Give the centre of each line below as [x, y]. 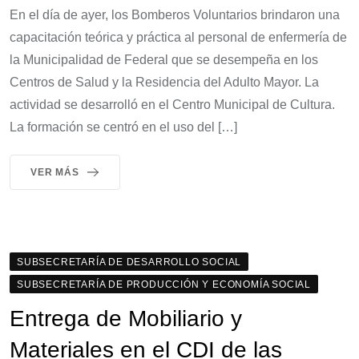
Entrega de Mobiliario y [126, 318]
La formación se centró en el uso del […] [123, 127]
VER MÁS [55, 172]
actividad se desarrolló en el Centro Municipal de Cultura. [172, 104]
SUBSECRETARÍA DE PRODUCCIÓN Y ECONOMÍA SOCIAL [164, 284]
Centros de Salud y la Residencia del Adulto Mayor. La [164, 82]
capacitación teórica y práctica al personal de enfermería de [178, 37]
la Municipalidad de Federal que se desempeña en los [164, 59]
